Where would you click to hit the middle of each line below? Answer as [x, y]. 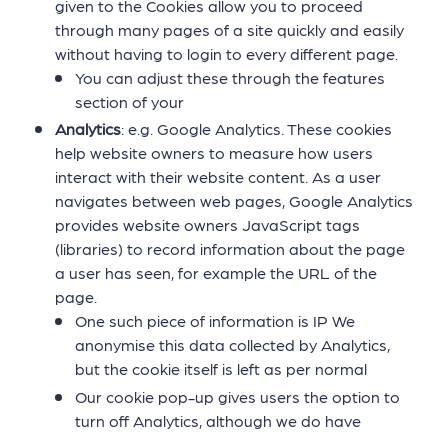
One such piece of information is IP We [215, 321]
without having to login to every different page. [226, 54]
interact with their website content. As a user [218, 177]
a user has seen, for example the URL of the [216, 273]
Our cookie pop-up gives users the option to [237, 396]
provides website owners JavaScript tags [207, 225]
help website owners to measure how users [214, 153]
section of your [129, 102]
